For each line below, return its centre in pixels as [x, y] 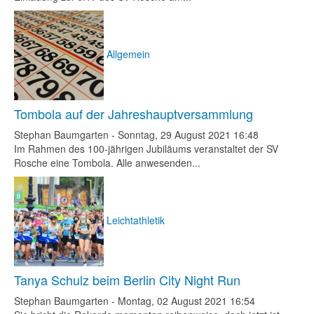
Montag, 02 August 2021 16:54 [186, 301]
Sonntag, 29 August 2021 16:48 [188, 135]
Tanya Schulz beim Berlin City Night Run [127, 280]
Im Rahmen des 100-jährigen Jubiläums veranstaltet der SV [146, 149]
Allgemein [128, 54]
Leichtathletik [136, 220]
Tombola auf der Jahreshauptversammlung [134, 114]
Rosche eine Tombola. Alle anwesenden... [107, 163]
